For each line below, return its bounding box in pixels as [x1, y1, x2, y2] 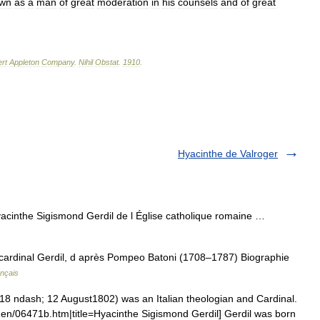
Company [41, 57, 74, 66]
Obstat [95, 57, 119, 66]
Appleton [9, 57, 39, 66]
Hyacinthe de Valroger [178, 147, 278, 159]
